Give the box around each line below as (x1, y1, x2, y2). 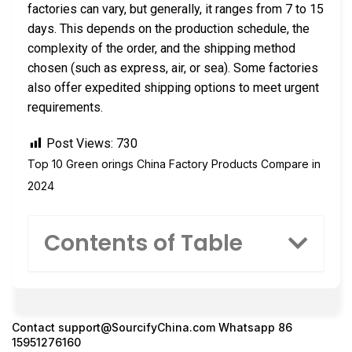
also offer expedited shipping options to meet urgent (27, 80, 319, 96)
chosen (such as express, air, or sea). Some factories (27, 60, 318, 76)
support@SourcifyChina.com (58, 320, 215, 334)
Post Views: (46, 136, 113, 152)
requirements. (27, 100, 103, 115)
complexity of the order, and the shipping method (27, 41, 295, 57)
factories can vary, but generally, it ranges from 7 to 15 (27, 2, 324, 17)
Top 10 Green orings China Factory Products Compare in (27, 157, 321, 171)
